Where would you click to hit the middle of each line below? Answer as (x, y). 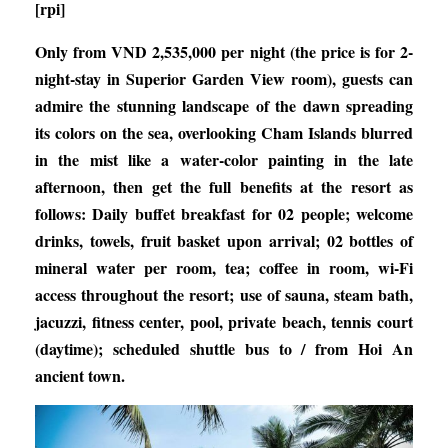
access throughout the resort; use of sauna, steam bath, (224, 294)
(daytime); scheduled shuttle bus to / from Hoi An (224, 348)
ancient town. (80, 375)
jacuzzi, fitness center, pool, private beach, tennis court (224, 321)
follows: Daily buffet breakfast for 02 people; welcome (224, 213)
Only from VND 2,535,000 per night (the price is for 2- (224, 51)
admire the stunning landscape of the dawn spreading (224, 105)
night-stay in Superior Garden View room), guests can (224, 78)
